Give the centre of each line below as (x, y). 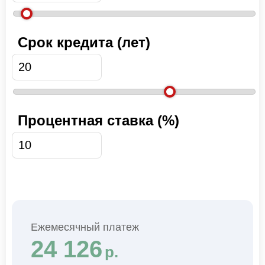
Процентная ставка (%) (98, 120)
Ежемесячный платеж (85, 227)
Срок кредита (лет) (84, 42)
